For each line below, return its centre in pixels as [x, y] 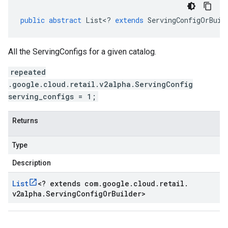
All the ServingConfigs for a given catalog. [82, 52]
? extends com [70, 183]
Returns [25, 121]
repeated [28, 72]
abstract [65, 20]
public [33, 20]
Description [32, 163]
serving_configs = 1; [52, 96]
